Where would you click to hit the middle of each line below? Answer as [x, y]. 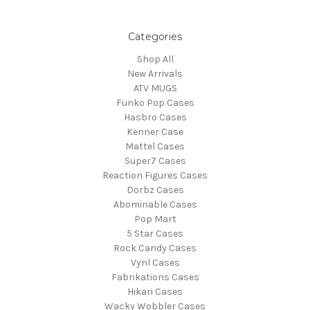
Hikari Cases [155, 291]
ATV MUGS [155, 88]
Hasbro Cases [155, 117]
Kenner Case [155, 131]
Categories [155, 36]
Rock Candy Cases [155, 248]
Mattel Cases [155, 146]
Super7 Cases [155, 161]
